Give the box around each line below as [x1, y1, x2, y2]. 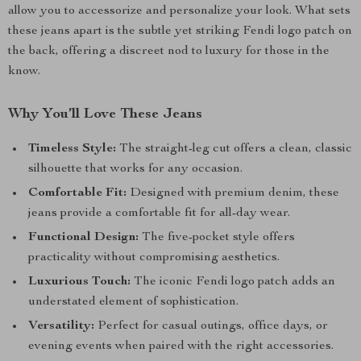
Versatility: [28, 320, 94, 333]
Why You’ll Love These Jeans [8, 107, 202, 122]
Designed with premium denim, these [127, 187, 339, 200]
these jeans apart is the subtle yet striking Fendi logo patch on [8, 25, 352, 38]
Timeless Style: [28, 143, 116, 156]
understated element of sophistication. [28, 296, 239, 309]
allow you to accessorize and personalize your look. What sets [8, 5, 351, 18]
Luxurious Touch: [28, 276, 131, 288]
